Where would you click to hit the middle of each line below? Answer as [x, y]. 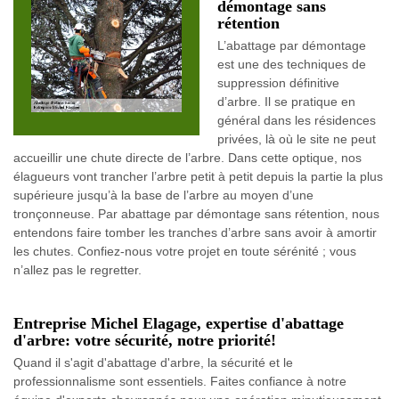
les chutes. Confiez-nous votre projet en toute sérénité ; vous [185, 251]
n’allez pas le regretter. [77, 270]
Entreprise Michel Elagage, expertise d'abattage [179, 323]
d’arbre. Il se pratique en [286, 102]
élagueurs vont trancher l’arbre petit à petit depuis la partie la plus [198, 176]
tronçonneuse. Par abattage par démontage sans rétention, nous [196, 214]
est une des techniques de [292, 64]
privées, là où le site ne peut [297, 139]
